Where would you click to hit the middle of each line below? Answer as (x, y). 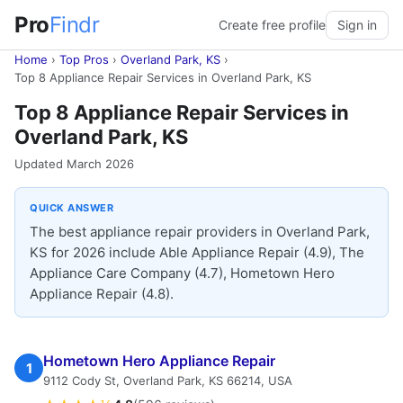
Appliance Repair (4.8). (102, 294)
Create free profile (272, 24)
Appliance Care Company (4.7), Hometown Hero (182, 273)
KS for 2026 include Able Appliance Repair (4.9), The (197, 252)
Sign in (357, 24)
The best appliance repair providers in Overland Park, (200, 232)
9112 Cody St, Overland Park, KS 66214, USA (168, 381)
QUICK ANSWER (72, 208)
